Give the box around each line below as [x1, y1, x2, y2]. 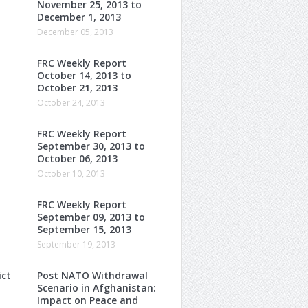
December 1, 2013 [37, 10, 121, 23]
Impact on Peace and [37, 293, 138, 307]
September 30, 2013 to [37, 139, 145, 153]
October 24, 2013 [37, 96, 105, 109]
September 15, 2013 [37, 222, 131, 236]
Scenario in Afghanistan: [37, 280, 156, 294]
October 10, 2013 [37, 167, 105, 179]
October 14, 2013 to [37, 68, 131, 82]
